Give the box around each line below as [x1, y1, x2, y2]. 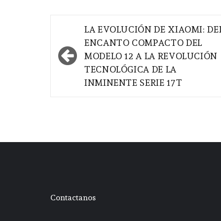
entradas [55, 52, 112, 70]
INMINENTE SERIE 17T [84, 77, 183, 88]
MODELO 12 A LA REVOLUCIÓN [84, 51, 218, 62]
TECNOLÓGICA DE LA [84, 64, 177, 75]
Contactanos [50, 193, 96, 203]
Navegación [55, 19, 134, 37]
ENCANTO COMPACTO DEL [84, 37, 202, 48]
